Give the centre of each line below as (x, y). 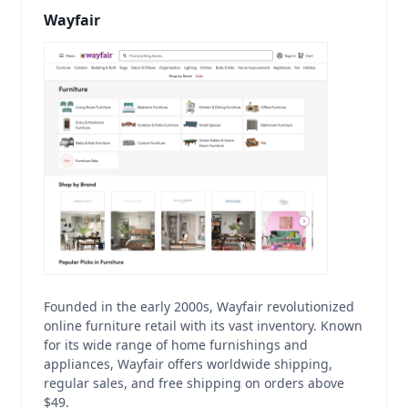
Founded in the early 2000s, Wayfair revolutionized (199, 306)
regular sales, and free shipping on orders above (194, 383)
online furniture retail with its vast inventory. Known (203, 326)
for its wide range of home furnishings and (176, 345)
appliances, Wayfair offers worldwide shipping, (188, 364)
